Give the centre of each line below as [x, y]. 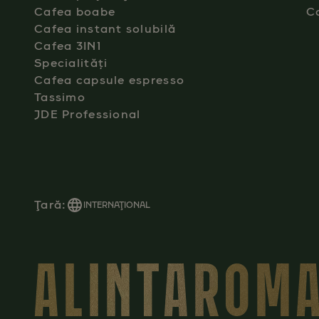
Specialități [71, 63]
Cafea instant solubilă [105, 29]
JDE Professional [88, 114]
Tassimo [60, 97]
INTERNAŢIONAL [117, 205]
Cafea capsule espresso [110, 80]
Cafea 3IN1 [68, 46]
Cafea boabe [75, 12]
